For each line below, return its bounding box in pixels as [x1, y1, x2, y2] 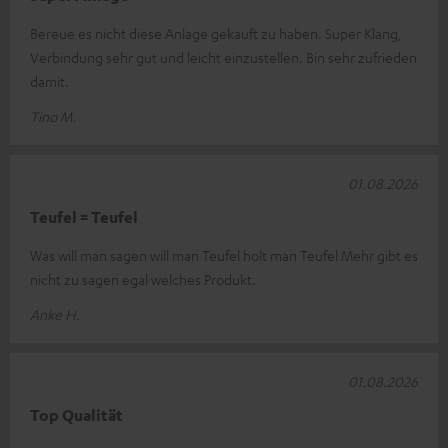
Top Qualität [30, 405, 123, 426]
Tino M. [30, 107, 76, 126]
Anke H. [30, 305, 80, 324]
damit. [30, 72, 69, 91]
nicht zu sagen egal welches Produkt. [30, 270, 256, 289]
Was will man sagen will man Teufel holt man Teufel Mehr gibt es [30, 246, 418, 265]
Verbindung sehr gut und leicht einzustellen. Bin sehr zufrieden [30, 48, 417, 67]
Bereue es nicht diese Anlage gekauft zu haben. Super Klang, [30, 24, 402, 43]
